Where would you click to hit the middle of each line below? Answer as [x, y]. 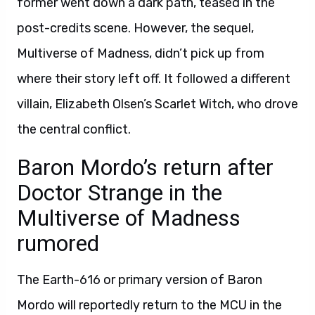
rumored [58, 243]
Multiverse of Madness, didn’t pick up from [141, 53]
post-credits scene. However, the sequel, [135, 28]
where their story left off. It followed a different [154, 79]
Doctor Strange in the [120, 193]
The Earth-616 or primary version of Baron [140, 280]
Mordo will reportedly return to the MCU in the [149, 305]
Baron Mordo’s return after [145, 167]
